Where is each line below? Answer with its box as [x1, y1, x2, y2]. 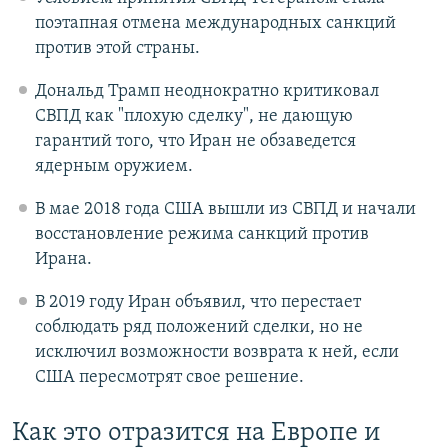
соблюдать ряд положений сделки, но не [34, 317, 363, 337]
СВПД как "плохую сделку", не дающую [34, 106, 353, 126]
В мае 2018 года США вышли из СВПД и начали [34, 199, 416, 219]
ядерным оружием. [34, 156, 193, 176]
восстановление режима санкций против [34, 224, 369, 244]
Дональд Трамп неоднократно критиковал [34, 81, 379, 101]
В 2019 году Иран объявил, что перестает [34, 292, 361, 312]
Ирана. [34, 249, 92, 269]
